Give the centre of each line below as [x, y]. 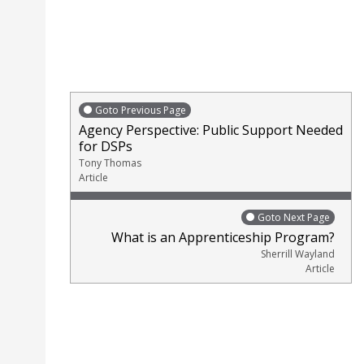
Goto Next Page [294, 217]
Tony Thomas [110, 162]
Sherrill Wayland [298, 253]
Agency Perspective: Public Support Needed [211, 130]
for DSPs [106, 146]
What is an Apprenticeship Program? [223, 237]
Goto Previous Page [141, 110]
